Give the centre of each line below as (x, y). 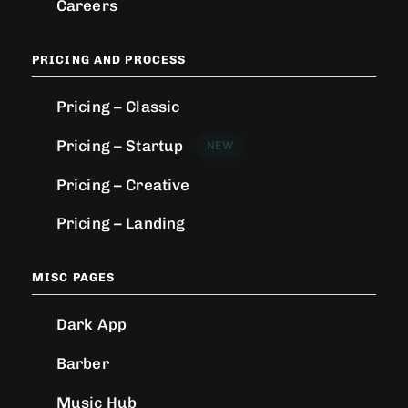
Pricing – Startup (120, 145)
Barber (82, 363)
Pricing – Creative (123, 184)
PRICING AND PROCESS (109, 60)
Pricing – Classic (118, 107)
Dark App (91, 325)
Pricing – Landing (121, 224)
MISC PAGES (74, 278)
